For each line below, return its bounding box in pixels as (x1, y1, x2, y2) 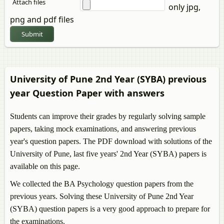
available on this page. (10, 162, 80, 171)
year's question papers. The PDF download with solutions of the (10, 137, 212, 146)
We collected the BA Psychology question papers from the (10, 179, 193, 188)
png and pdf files (10, 14, 74, 25)
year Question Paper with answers (10, 87, 164, 99)
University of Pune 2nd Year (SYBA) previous (10, 73, 206, 85)
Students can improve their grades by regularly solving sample (10, 112, 205, 121)
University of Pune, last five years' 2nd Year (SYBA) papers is (10, 149, 206, 158)
